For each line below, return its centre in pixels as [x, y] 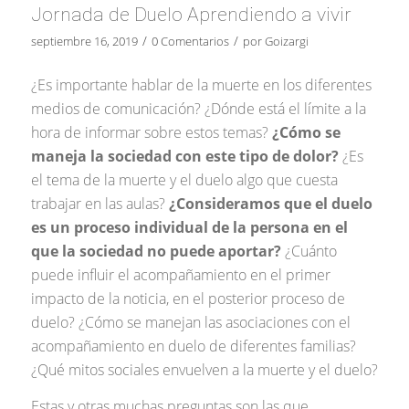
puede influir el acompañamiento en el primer [180, 275]
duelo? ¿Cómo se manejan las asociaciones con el [190, 323]
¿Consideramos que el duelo [270, 204]
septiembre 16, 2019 [84, 42]
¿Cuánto [309, 252]
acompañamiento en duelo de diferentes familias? [193, 346]
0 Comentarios [190, 42]
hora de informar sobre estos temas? [151, 133]
